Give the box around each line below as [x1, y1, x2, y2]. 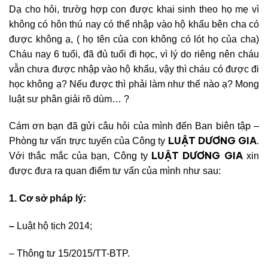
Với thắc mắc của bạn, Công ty [9, 151, 152, 162]
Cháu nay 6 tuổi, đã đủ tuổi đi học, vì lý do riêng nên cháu [9, 48, 259, 59]
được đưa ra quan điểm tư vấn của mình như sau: [9, 166, 221, 176]
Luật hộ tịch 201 [17, 220, 84, 231]
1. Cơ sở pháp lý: [9, 193, 86, 204]
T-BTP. [101, 248, 130, 258]
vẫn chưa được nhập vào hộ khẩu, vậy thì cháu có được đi [9, 63, 259, 74]
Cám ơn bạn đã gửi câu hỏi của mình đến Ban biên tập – [9, 121, 259, 132]
